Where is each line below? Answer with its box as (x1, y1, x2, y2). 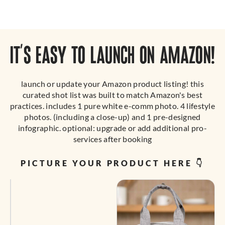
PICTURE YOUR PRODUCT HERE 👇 (21, 158, 204, 168)
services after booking (73, 134, 152, 144)
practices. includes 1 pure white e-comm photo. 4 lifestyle (10, 101, 215, 111)
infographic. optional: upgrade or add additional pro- (18, 123, 207, 133)
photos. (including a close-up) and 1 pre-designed (24, 112, 201, 122)
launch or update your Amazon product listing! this (21, 79, 204, 89)
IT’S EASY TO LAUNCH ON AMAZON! (10, 46, 215, 70)
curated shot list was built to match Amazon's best (22, 90, 203, 100)
